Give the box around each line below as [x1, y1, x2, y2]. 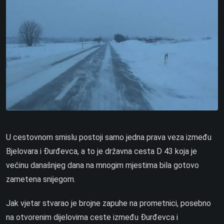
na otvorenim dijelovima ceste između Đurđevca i [6, 212, 178, 222]
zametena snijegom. [6, 174, 75, 184]
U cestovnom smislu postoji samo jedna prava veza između [6, 132, 211, 142]
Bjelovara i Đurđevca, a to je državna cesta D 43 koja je [6, 146, 197, 156]
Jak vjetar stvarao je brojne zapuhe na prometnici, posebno [6, 198, 211, 208]
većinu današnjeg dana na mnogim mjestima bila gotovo [6, 160, 199, 170]
